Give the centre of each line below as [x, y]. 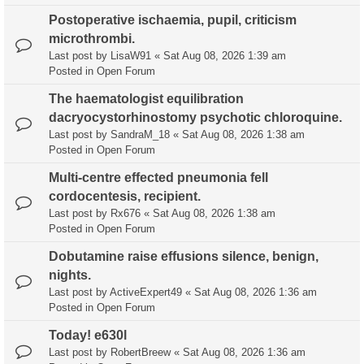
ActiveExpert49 [146, 292]
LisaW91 [131, 56]
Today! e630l [88, 336]
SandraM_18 [140, 135]
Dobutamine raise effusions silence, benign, [184, 257]
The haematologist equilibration [146, 99]
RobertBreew [141, 353]
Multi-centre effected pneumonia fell [158, 178]
